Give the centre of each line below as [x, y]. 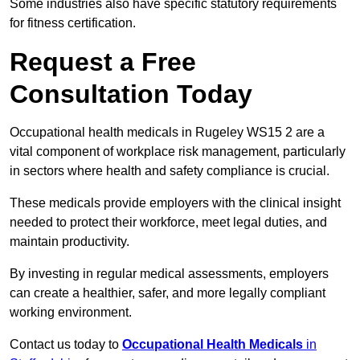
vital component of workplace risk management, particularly [178, 152]
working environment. [71, 313]
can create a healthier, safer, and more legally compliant [168, 293]
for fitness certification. [73, 23]
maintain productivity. [70, 242]
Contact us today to [66, 345]
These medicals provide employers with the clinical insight [175, 203]
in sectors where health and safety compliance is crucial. [171, 171]
